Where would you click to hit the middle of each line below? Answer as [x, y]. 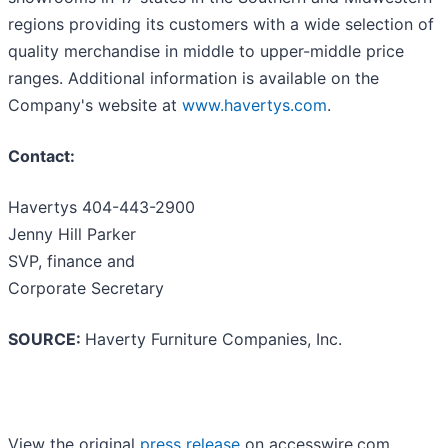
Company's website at [95, 105]
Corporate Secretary [86, 288]
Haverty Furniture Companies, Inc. [213, 339]
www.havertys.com [254, 105]
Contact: [41, 156]
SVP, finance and [71, 261]
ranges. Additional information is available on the [193, 78]
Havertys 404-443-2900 [101, 207]
